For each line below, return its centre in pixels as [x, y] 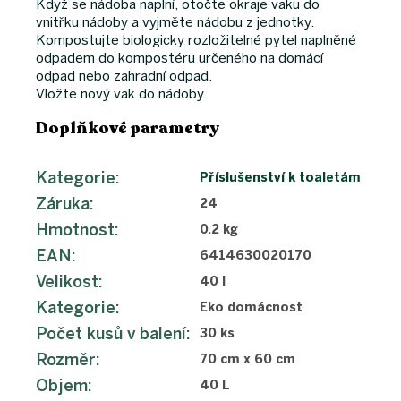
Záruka [63, 204]
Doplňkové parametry [128, 128]
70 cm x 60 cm [247, 359]
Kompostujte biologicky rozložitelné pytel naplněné [196, 40]
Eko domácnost [251, 307]
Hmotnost [75, 230]
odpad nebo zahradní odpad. [124, 76]
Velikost [67, 282]
